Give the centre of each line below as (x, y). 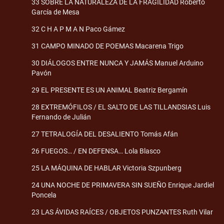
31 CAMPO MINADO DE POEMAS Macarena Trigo (107, 46)
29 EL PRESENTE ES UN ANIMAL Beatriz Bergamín (109, 90)
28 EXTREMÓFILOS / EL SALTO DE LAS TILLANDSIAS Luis (121, 107)
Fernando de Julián (61, 117)
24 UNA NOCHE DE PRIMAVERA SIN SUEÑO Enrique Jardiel (123, 185)
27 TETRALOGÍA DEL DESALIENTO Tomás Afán (105, 134)
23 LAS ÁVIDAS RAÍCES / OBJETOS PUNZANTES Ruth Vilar (122, 212)
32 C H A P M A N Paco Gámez (78, 29)
